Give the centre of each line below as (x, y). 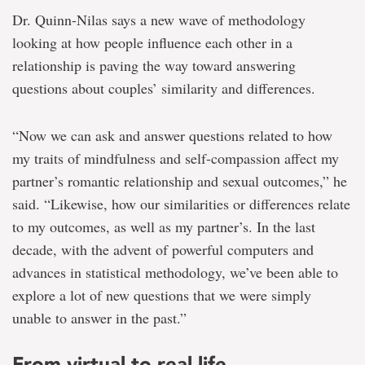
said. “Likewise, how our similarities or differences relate (181, 204)
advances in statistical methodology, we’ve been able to (175, 273)
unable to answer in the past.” (99, 318)
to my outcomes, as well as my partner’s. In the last (164, 227)
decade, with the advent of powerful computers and (163, 250)
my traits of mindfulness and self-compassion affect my (176, 158)
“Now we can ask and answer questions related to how (172, 136)
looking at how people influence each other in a (152, 43)
